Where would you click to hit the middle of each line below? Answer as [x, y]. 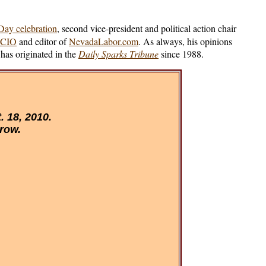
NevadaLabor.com [104, 41]
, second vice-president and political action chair [147, 28]
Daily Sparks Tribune [118, 54]
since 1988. [182, 54]
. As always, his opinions [185, 41]
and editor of [43, 41]
